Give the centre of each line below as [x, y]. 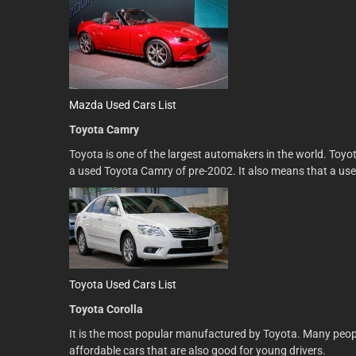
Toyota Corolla [106, 309]
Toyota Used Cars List [123, 284]
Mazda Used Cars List [123, 105]
